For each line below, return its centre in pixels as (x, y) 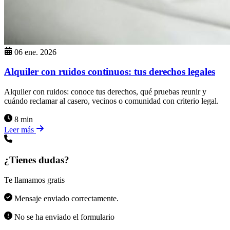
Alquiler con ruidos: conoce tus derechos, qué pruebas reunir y (105, 92)
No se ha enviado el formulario (63, 217)
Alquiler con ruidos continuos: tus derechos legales (110, 72)
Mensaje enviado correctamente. (65, 198)
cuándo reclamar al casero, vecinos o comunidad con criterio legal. (111, 101)
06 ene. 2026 (35, 52)
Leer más (20, 130)
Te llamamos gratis (34, 180)
